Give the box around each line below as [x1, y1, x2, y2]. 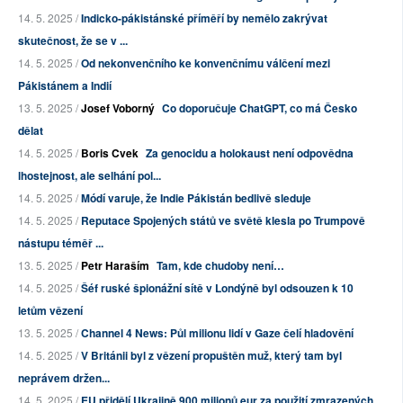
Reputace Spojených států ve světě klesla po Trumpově [81, 212, 365, 229]
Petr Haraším [81, 257, 149, 274]
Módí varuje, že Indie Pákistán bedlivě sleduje [81, 190, 311, 207]
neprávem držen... [18, 370, 110, 387]
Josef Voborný [81, 100, 155, 117]
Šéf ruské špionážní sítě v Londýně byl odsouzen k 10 [81, 280, 354, 297]
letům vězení [18, 302, 83, 319]
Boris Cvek [81, 145, 139, 162]
